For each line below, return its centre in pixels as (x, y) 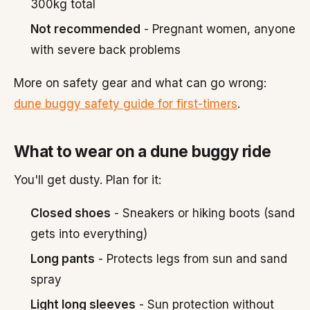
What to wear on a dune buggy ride (143, 151)
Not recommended (85, 29)
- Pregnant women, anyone (218, 29)
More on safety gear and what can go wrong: (140, 83)
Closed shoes (71, 213)
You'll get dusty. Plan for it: (88, 180)
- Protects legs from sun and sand (191, 259)
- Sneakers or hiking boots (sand (203, 213)
